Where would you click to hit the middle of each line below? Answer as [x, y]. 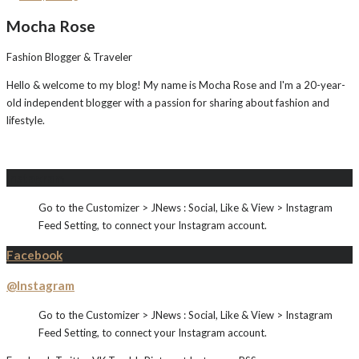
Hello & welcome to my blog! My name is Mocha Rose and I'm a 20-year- [176, 85]
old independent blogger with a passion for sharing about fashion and [168, 102]
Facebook [34, 255]
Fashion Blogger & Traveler [69, 56]
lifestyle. [26, 120]
